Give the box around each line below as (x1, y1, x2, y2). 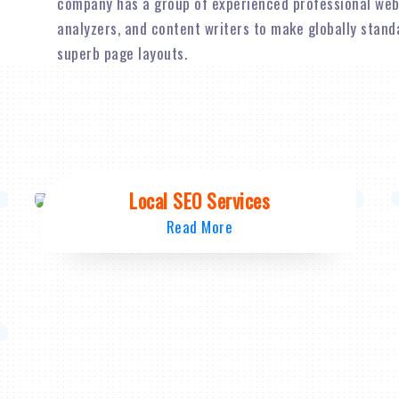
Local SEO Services (129, 185, 270, 215)
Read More (166, 215, 233, 238)
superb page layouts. (57, 42, 187, 64)
